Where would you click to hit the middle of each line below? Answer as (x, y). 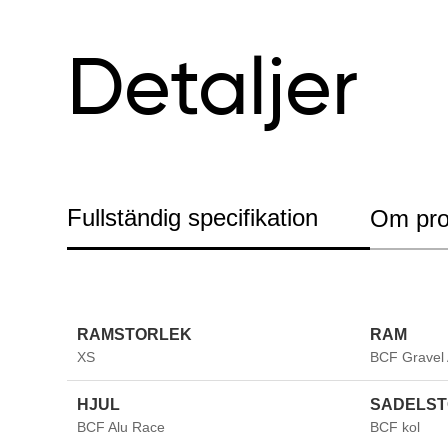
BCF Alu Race (121, 426)
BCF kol (394, 426)
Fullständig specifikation (193, 218)
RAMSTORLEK (135, 334)
